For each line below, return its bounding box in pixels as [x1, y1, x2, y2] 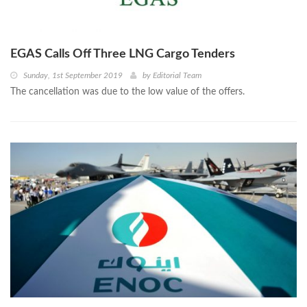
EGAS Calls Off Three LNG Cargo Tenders [10, 47, 235, 60]
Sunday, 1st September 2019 [23, 71, 123, 79]
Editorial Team [153, 71, 201, 79]
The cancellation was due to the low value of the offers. [10, 86, 245, 97]
